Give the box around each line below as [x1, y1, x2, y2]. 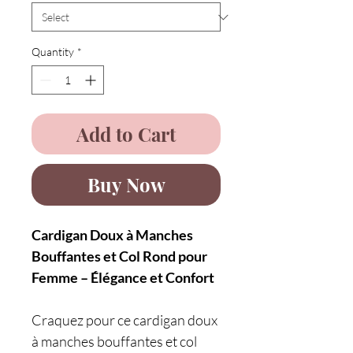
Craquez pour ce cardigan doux [32, 311, 217, 329]
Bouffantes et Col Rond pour [32, 247, 207, 265]
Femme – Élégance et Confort [32, 269, 214, 286]
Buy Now [87, 172, 165, 197]
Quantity [32, 45, 74, 58]
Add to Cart [76, 121, 176, 147]
